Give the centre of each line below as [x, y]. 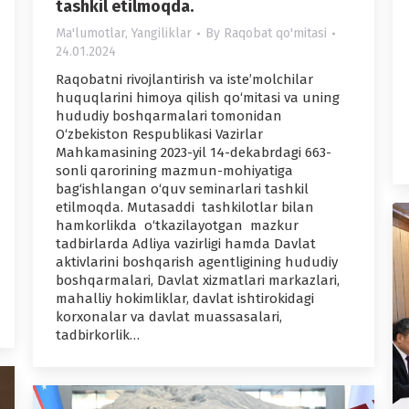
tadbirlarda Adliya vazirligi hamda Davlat [186, 244]
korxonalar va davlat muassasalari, [169, 317]
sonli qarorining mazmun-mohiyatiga [174, 171]
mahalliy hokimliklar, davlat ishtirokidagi [185, 299]
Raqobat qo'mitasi [275, 34]
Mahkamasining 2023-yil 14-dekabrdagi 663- [194, 153]
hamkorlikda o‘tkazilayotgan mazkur [177, 226]
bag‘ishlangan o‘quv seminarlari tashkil [182, 189]
